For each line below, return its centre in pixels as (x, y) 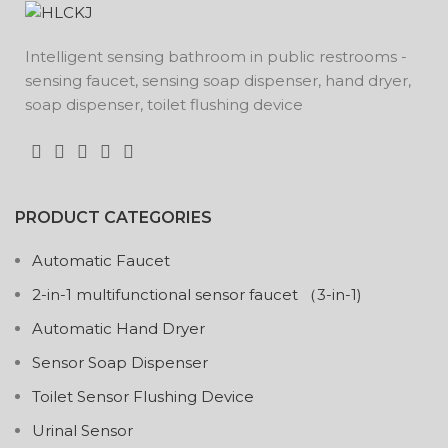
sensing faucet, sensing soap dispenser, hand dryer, (218, 81)
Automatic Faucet (101, 261)
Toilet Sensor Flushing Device (143, 397)
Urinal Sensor (82, 431)
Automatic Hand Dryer (118, 329)
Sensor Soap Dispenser (120, 363)
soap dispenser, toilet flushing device (164, 105)
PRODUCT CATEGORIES (113, 218)
